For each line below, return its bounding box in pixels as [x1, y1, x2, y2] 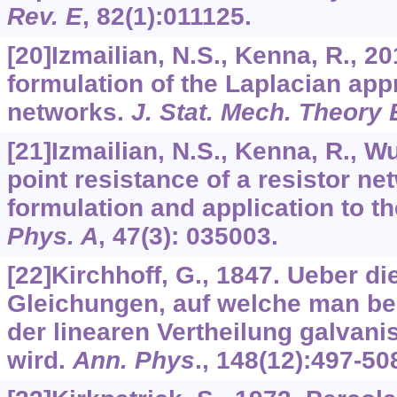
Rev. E [6, 3, 82, 31]
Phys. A [6, 222, 98, 251]
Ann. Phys [72, 346, 195, 375]
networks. [6, 98, 131, 127]
